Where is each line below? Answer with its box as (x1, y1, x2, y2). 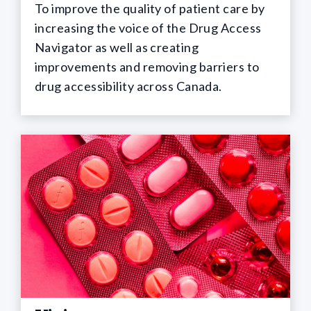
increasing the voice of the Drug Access (35, 19, 262, 35)
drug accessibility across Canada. (35, 78, 222, 94)
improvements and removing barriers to (35, 58, 260, 74)
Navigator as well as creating (35, 39, 199, 55)
